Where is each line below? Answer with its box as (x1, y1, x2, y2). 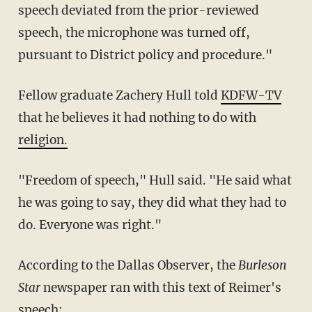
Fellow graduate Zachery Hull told (17, 87, 221, 103)
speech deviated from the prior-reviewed (17, 2, 259, 18)
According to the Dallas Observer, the (17, 257, 238, 273)
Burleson (237, 257, 287, 273)
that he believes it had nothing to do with (17, 109, 256, 125)
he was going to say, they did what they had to (17, 194, 286, 210)
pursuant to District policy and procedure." (17, 47, 272, 63)
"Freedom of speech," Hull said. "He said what (17, 172, 292, 188)
